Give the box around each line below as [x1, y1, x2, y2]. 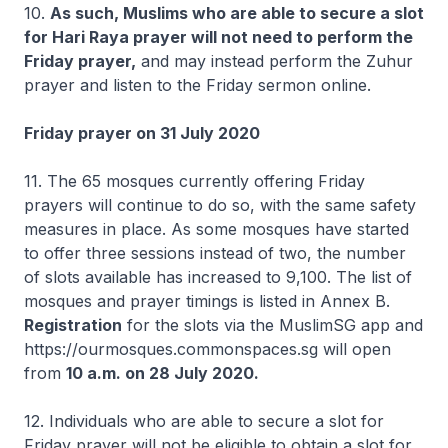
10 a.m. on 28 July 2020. [66, 363, 259, 383]
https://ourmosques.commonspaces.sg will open [24, 339, 391, 359]
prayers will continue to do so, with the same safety [24, 195, 416, 215]
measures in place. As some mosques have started [24, 219, 409, 239]
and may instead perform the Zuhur [136, 51, 413, 71]
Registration [24, 315, 122, 335]
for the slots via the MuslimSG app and [122, 315, 423, 335]
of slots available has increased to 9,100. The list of [24, 267, 412, 287]
